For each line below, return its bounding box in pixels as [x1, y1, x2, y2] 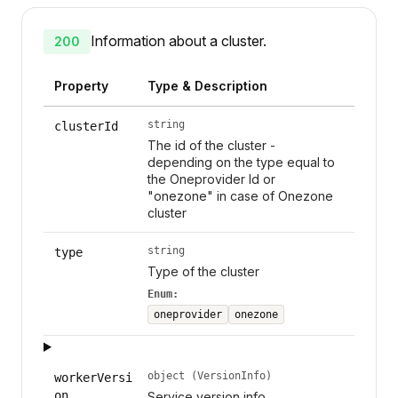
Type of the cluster [147, 263, 259, 279]
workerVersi [54, 370, 132, 385]
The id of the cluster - [147, 137, 275, 153]
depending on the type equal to [147, 154, 335, 170]
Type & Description [147, 77, 267, 93]
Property [54, 77, 108, 93]
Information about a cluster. [91, 31, 267, 50]
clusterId [54, 118, 118, 133]
